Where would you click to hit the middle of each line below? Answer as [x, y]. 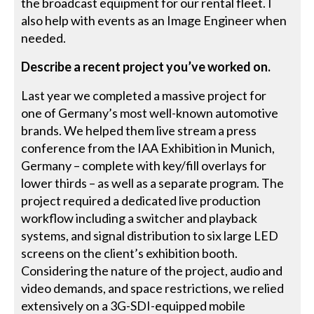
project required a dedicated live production [141, 200]
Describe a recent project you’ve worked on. [146, 66]
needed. [44, 37]
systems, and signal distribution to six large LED [150, 235]
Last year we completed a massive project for [144, 95]
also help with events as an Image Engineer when [154, 20]
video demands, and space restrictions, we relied [153, 288]
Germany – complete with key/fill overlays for [144, 165]
